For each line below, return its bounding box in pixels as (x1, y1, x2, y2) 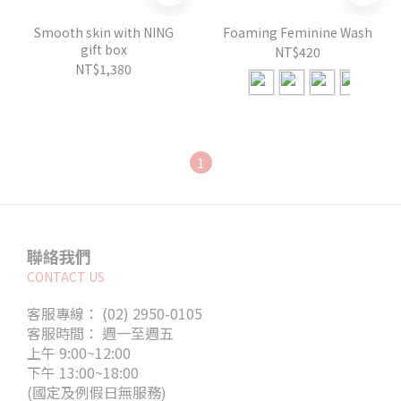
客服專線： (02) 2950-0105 (27, 303, 202, 324)
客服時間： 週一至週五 (27, 322, 174, 344)
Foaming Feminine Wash (223, 23, 372, 41)
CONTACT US (27, 268, 105, 286)
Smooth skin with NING (33, 23, 174, 41)
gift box (80, 40, 127, 58)
